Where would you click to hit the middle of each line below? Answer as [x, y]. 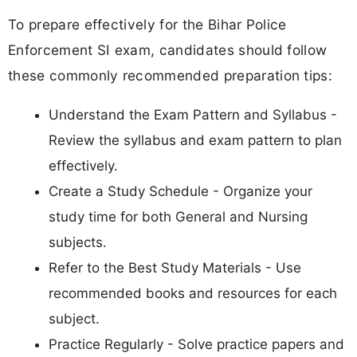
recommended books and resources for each [193, 294]
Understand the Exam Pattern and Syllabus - [193, 115]
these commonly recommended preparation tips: [171, 76]
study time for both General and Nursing [178, 217]
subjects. [78, 243]
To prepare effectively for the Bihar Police [147, 25]
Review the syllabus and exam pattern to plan [195, 141]
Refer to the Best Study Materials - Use [175, 268]
